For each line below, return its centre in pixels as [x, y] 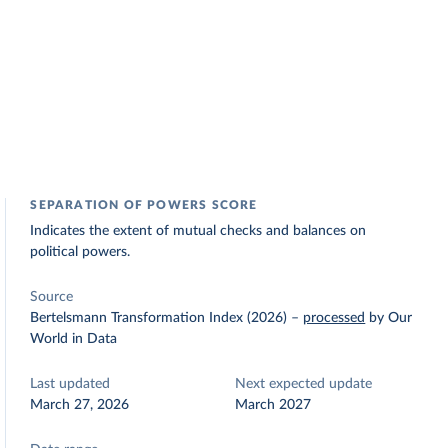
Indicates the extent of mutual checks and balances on [198, 231]
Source [52, 297]
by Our [391, 318]
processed [334, 318]
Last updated [70, 384]
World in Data [74, 339]
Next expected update [304, 384]
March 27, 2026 [80, 405]
